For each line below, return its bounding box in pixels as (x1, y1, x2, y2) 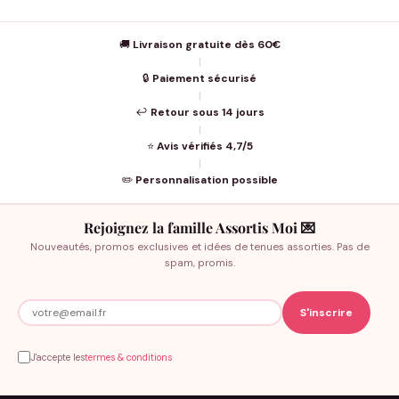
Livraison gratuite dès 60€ (132, 37, 281, 52)
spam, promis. (164, 256, 235, 270)
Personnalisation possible (134, 172, 278, 187)
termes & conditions (85, 351, 172, 363)
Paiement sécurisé (152, 70, 256, 85)
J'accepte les (30, 351, 85, 363)
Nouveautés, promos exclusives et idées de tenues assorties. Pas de (29, 240, 370, 254)
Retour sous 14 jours (150, 104, 265, 119)
